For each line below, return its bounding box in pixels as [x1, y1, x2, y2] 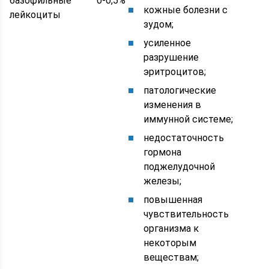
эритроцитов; [144, 66, 207, 78]
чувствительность [144, 208, 229, 220]
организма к [144, 223, 199, 235]
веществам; [144, 252, 199, 264]
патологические [144, 85, 217, 97]
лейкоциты [10, 9, 61, 21]
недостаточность [144, 132, 225, 144]
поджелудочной [144, 161, 216, 173]
